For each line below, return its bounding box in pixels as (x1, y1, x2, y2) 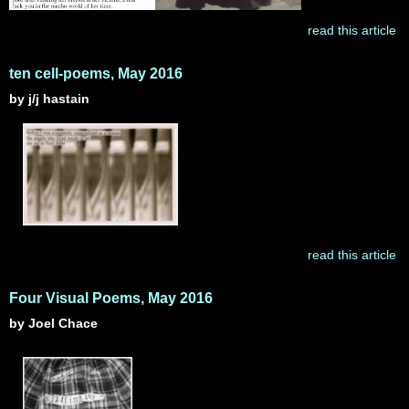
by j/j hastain (9, 91, 89, 106)
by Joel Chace (9, 316, 98, 330)
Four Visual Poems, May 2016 (9, 290, 213, 306)
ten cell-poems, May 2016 (9, 66, 183, 81)
